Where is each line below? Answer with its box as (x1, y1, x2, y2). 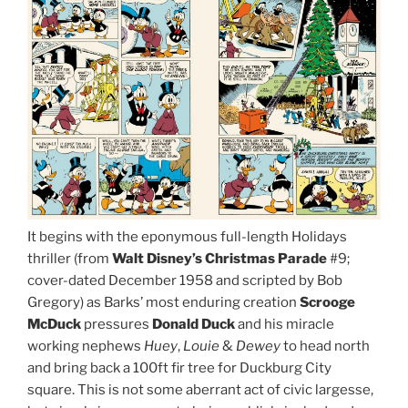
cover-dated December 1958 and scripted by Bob (27, 272, 342, 290)
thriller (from (27, 250, 112, 268)
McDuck (27, 316, 84, 333)
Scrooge (300, 294, 355, 311)
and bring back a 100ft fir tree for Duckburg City (27, 360, 331, 377)
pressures (84, 316, 152, 333)
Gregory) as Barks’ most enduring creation (27, 294, 300, 311)
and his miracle (235, 316, 334, 333)
